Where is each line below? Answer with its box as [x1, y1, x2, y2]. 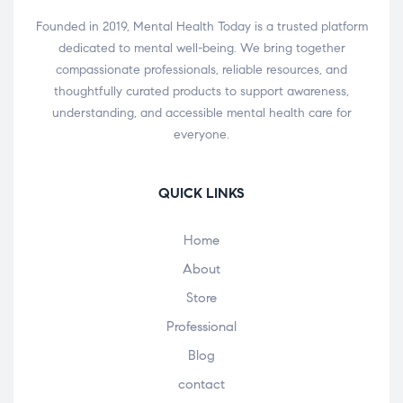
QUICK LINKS [158, 184, 245, 202]
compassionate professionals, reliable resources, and [56, 62, 347, 78]
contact [178, 376, 225, 393]
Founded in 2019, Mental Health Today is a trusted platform [35, 19, 368, 35]
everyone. [174, 127, 229, 143]
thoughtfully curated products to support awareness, [54, 84, 349, 100]
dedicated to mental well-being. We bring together [58, 40, 345, 57]
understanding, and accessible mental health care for [51, 105, 352, 121]
